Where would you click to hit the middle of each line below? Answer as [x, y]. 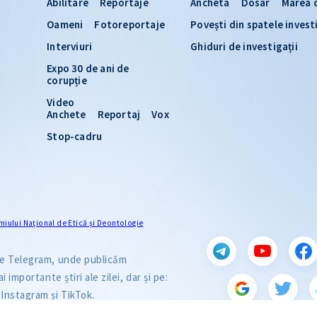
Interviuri [70, 46]
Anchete [67, 114]
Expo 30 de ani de [88, 68]
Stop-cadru [75, 136]
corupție [67, 80]
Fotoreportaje [130, 24]
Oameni [65, 24]
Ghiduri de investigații [244, 46]
